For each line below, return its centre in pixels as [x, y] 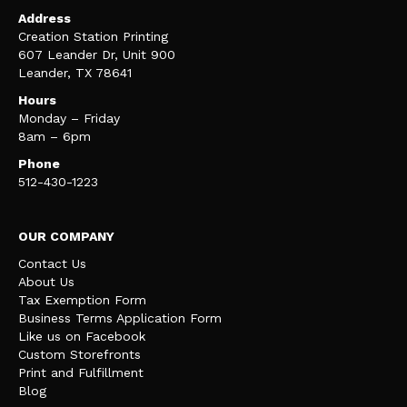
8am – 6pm [55, 136]
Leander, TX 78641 [75, 72]
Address [45, 18]
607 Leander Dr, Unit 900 [97, 54]
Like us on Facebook [82, 336]
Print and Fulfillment [81, 372]
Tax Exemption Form [82, 299]
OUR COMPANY [66, 236]
